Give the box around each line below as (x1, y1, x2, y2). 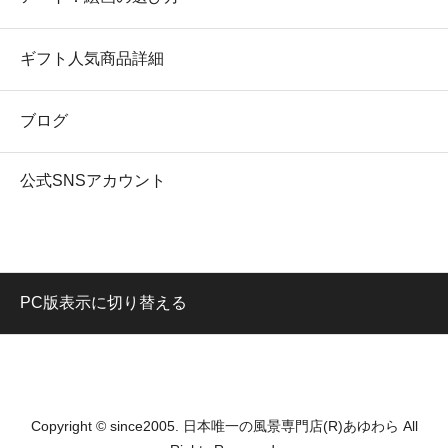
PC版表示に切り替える (20, 293, 187, 311)
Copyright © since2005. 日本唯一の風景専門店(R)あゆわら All (30, 418, 418, 434)
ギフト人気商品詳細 (20, 49, 164, 67)
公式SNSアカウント (20, 171, 166, 189)
